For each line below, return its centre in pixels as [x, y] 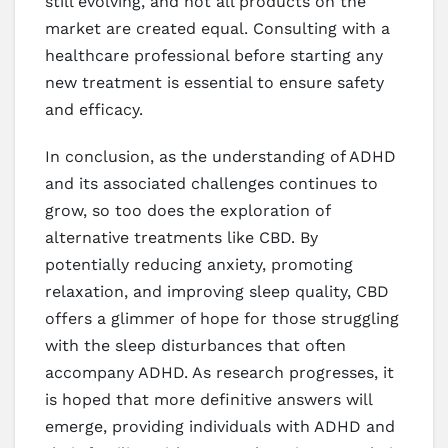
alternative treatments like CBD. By [181, 237]
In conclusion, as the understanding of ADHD [220, 156]
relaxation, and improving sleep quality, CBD [217, 291]
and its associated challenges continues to [211, 183]
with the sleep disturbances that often [195, 345]
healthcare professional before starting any [214, 55]
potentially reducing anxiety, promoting [199, 264]
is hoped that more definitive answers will [208, 399]
